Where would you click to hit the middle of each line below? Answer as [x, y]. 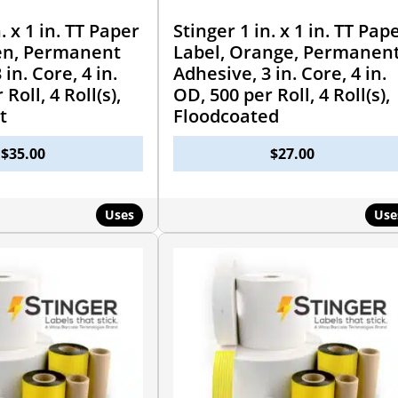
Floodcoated [226, 115]
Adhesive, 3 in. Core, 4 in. [279, 73]
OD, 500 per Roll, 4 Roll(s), [281, 94]
